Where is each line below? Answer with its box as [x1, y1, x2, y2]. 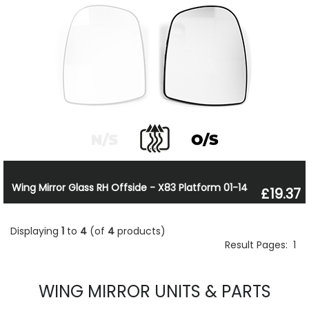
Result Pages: [225, 237, 293, 252]
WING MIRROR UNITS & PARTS [38, 279, 271, 303]
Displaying [10, 223, 61, 238]
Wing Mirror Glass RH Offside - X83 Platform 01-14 [12, 181, 248, 195]
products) [114, 223, 166, 238]
